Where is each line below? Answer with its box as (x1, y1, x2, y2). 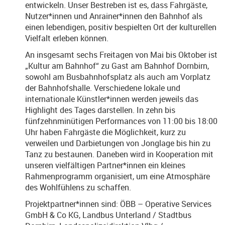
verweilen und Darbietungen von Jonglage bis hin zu (25, 138, 210, 149)
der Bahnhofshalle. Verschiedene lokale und (25, 82, 180, 93)
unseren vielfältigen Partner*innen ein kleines (25, 160, 185, 171)
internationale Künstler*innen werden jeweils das (25, 93, 198, 104)
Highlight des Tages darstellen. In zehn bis (25, 104, 175, 116)
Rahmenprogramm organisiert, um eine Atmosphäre (25, 171, 210, 182)
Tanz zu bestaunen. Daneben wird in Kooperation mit (25, 149, 213, 160)
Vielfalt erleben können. (25, 33, 108, 44)
